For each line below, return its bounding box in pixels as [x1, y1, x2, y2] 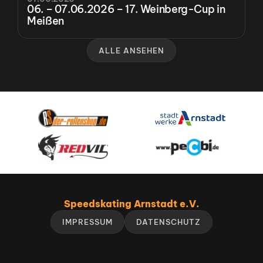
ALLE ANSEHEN [98, 46, 165, 55]
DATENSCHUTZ [136, 217, 201, 227]
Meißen [27, 14, 64, 28]
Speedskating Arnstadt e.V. [63, 198, 200, 210]
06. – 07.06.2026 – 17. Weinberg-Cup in [27, 2, 225, 16]
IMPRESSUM [62, 217, 113, 227]
